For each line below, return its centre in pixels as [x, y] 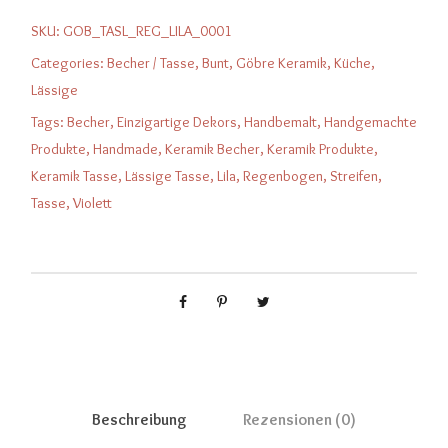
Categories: [69, 63]
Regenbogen [283, 176]
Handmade [125, 149]
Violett [92, 203]
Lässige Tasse [167, 176]
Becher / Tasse [151, 63]
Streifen [354, 176]
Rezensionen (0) [299, 419]
